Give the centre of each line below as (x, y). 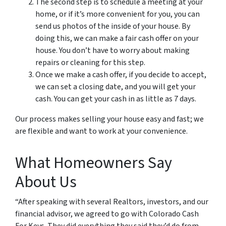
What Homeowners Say (94, 163)
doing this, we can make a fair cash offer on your (117, 38)
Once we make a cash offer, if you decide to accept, (121, 75)
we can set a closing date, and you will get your (116, 87)
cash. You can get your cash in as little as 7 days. (117, 99)
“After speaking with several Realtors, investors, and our (112, 202)
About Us (46, 182)
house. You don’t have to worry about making (112, 50)
